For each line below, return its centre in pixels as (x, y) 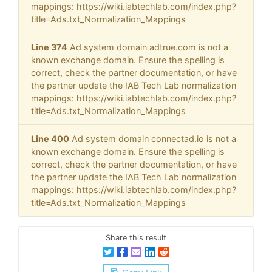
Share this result (136, 238)
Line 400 (50, 139)
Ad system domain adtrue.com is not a (148, 47)
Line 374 (49, 47)
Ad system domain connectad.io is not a (153, 139)
